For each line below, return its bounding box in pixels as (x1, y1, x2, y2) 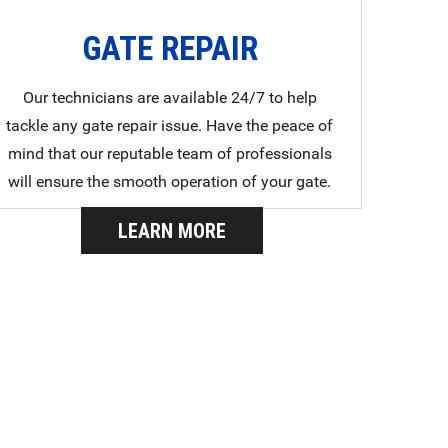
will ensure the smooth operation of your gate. (8, 172, 332, 191)
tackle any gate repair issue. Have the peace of (6, 116, 334, 135)
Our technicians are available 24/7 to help (22, 88, 317, 107)
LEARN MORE (117, 218, 226, 243)
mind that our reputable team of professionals (7, 144, 332, 163)
